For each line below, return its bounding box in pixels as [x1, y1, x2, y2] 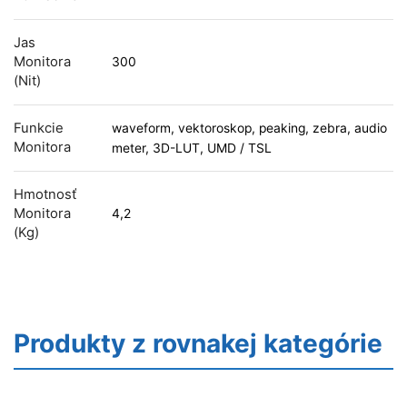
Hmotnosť [14, 186, 76, 203]
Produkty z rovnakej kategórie [14, 328, 382, 360]
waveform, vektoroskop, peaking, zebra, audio [112, 121, 387, 136]
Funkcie [14, 120, 64, 137]
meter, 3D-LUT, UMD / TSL [112, 141, 272, 156]
